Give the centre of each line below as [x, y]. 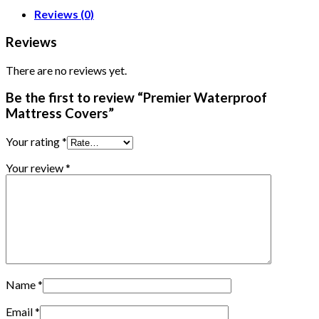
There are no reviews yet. [66, 70]
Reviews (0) [64, 14]
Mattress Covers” [60, 114]
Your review [36, 168]
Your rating [34, 142]
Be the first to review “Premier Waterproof [136, 98]
